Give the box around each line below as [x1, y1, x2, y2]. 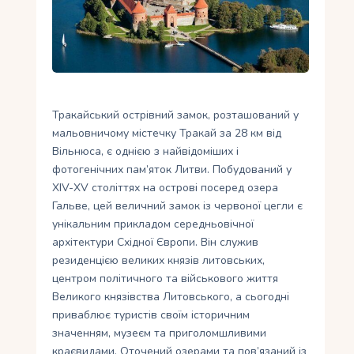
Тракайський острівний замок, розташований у [52, 107, 299, 123]
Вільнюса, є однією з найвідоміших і [52, 144, 239, 160]
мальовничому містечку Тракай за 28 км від [52, 126, 282, 141]
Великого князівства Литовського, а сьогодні [52, 289, 290, 305]
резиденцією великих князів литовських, [52, 253, 265, 269]
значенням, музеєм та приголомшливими [52, 326, 267, 341]
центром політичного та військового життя [52, 271, 279, 287]
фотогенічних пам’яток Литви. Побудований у [52, 162, 292, 178]
